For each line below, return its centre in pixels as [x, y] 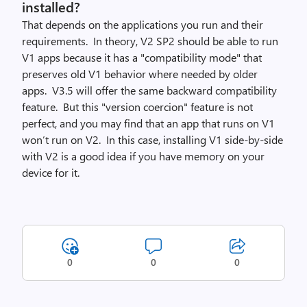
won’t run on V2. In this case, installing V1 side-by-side [152, 139]
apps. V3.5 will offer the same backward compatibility [149, 90]
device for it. [51, 172]
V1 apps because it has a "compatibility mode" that [142, 57]
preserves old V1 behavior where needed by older [140, 74]
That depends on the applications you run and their [143, 24]
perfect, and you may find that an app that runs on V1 [148, 123]
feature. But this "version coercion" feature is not [137, 107]
